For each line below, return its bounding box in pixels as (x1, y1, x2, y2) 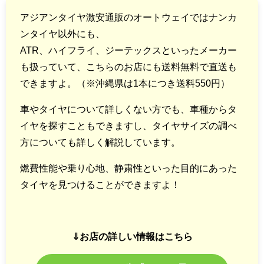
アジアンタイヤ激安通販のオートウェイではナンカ (20, 12, 237, 22)
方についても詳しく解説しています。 (20, 137, 180, 147)
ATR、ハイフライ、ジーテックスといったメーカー (20, 45, 237, 55)
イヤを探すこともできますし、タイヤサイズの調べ (20, 120, 237, 130)
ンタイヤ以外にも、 (20, 28, 105, 38)
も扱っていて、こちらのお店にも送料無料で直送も (20, 61, 237, 71)
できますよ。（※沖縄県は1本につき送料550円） (20, 78, 230, 88)
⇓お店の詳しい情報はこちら (71, 231, 193, 241)
